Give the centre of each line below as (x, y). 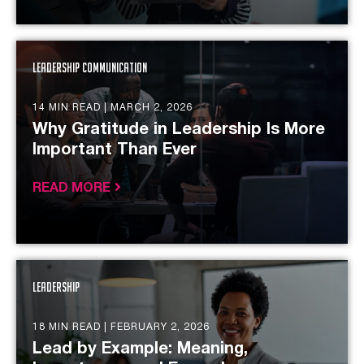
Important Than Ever (115, 150)
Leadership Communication (90, 68)
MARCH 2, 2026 (152, 108)
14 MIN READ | (71, 108)
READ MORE (71, 188)
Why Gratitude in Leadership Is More (179, 130)
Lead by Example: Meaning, (140, 349)
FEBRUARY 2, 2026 (160, 327)
